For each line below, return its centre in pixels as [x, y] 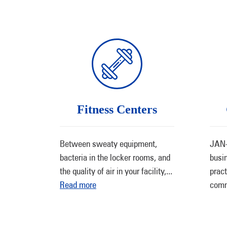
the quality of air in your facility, [113, 171]
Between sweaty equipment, [108, 144]
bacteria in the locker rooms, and [115, 157]
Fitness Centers [117, 109]
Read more [78, 185]
